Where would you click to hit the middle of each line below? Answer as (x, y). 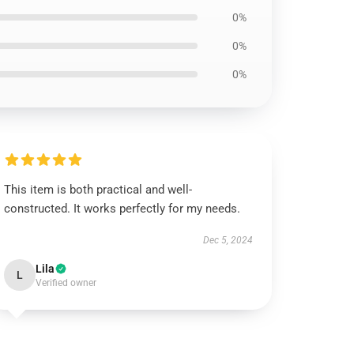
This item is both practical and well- (98, 190)
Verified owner (66, 283)
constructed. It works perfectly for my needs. (122, 209)
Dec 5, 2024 (228, 240)
